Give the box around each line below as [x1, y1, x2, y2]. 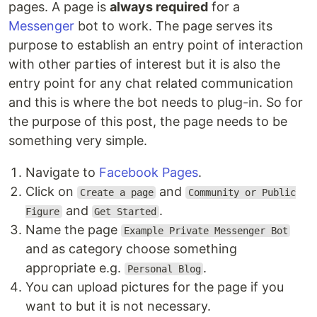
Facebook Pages [99, 165, 198, 180]
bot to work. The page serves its [74, 18, 272, 33]
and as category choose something [25, 241, 237, 256]
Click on [25, 184, 77, 199]
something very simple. [8, 133, 147, 148]
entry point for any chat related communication [8, 76, 294, 91]
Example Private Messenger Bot [123, 225, 288, 236]
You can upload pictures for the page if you [25, 279, 284, 294]
